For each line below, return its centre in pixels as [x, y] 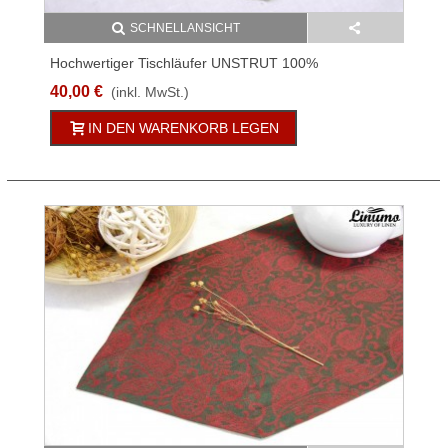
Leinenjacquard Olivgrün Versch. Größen [179, 84]
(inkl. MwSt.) [150, 92]
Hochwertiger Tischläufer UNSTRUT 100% [184, 63]
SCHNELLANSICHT [184, 28]
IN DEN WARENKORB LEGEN [183, 128]
